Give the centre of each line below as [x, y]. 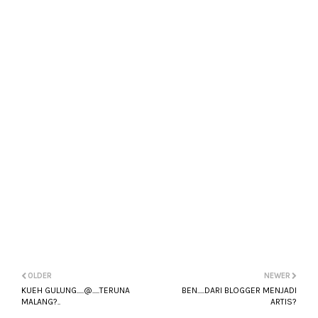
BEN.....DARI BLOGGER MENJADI [239, 290]
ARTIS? [284, 302]
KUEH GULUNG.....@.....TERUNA [76, 290]
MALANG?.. [41, 302]
